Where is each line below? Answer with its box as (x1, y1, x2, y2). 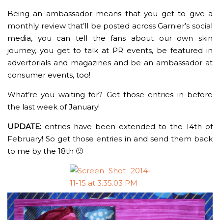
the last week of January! (7, 102, 100, 111)
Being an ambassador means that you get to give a (7, 8, 213, 18)
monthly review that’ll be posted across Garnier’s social (7, 21, 213, 30)
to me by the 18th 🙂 (7, 146, 83, 156)
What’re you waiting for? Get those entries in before (7, 89, 213, 99)
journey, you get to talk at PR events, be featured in (7, 45, 213, 55)
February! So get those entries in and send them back (7, 134, 213, 143)
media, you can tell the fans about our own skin (7, 33, 213, 43)
